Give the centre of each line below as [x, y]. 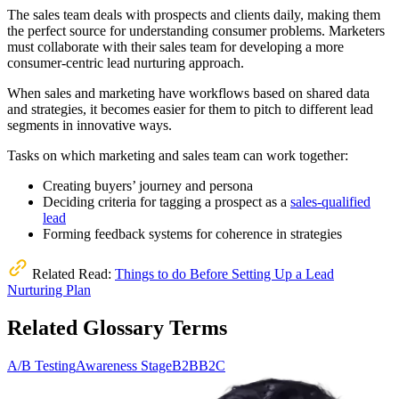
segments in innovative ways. [90, 125]
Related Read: [72, 273]
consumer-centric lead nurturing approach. [126, 62]
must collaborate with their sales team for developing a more [175, 46]
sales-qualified [330, 201]
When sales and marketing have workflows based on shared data [188, 93]
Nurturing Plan [49, 289]
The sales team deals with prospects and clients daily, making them [194, 14]
